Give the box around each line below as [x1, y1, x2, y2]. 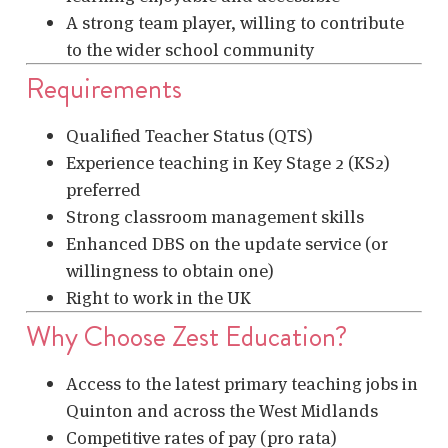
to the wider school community [66, 38, 314, 62]
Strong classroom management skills [66, 205, 364, 229]
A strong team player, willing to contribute [66, 11, 404, 35]
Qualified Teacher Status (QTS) [66, 124, 313, 148]
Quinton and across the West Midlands [66, 399, 378, 423]
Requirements [26, 69, 182, 110]
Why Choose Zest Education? [26, 317, 347, 358]
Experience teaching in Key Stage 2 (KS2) [66, 151, 390, 175]
